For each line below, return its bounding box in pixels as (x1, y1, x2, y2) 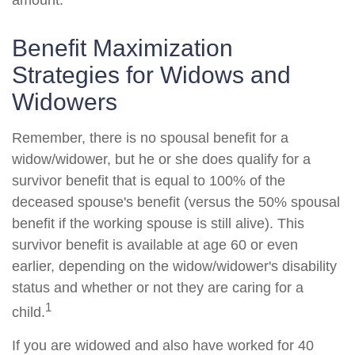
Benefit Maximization (12, 35, 233, 61)
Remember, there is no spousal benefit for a (12, 130, 288, 146)
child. (12, 304, 45, 320)
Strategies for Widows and (12, 62, 291, 88)
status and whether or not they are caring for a (12, 280, 303, 296)
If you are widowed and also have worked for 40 (12, 338, 314, 353)
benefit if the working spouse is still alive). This (12, 216, 304, 231)
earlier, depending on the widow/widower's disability (12, 258, 337, 274)
